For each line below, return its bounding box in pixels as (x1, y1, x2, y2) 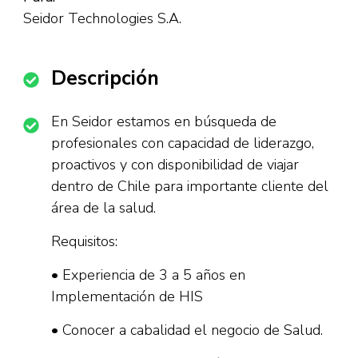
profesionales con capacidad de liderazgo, (51, 133, 314, 153)
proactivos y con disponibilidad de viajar (51, 155, 299, 174)
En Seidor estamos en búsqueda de (51, 112, 276, 131)
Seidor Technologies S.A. (23, 9, 181, 28)
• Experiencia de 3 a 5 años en (51, 265, 245, 284)
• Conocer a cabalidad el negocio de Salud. (51, 320, 323, 340)
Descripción (51, 65, 159, 92)
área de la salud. (51, 198, 156, 217)
